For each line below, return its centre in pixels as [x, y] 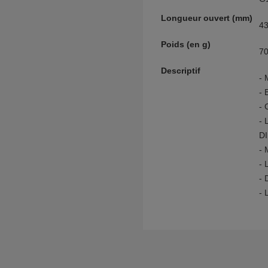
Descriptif [181, 71]
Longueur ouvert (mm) [207, 18]
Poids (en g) [186, 44]
